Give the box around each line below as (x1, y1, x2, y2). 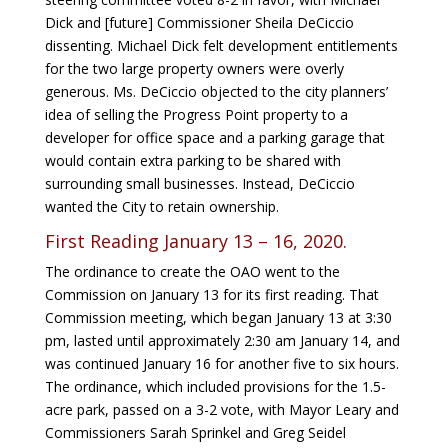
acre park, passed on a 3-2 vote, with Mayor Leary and (44, 400, 399, 420)
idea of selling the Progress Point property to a (44, 105, 348, 125)
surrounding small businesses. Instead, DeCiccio (44, 174, 355, 194)
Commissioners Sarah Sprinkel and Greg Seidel (44, 423, 346, 443)
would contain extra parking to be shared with (44, 151, 341, 171)
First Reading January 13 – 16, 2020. (44, 229, 347, 254)
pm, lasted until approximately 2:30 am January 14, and (44, 331, 400, 351)
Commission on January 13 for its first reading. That (44, 285, 379, 305)
